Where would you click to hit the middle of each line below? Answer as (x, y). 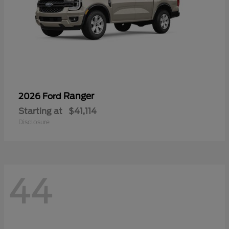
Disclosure (34, 122)
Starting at (40, 111)
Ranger (79, 96)
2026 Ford (41, 97)
